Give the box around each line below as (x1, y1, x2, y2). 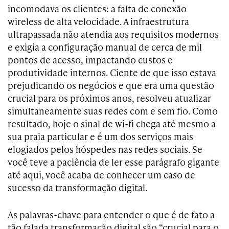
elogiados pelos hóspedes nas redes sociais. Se (8, 143, 202, 155)
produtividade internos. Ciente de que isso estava (8, 66, 216, 79)
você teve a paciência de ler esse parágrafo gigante (8, 155, 219, 168)
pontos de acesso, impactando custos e (8, 53, 173, 66)
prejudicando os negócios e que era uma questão (8, 79, 214, 91)
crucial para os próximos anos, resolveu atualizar (8, 91, 211, 104)
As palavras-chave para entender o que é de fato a (8, 208, 215, 221)
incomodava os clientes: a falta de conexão (8, 2, 187, 15)
